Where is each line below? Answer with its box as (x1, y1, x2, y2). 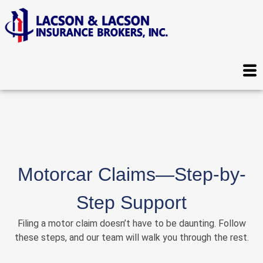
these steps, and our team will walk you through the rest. (14, 232, 249, 243)
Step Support (76, 192, 187, 213)
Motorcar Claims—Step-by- (17, 164, 246, 185)
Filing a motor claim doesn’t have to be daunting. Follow (17, 218, 246, 229)
